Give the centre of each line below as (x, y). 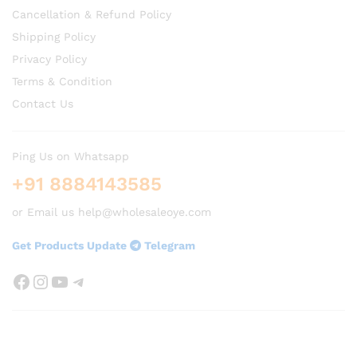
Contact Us (43, 103)
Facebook (56, 281)
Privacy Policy (49, 59)
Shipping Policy (54, 36)
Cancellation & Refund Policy (92, 14)
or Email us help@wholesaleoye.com (112, 212)
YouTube (88, 281)
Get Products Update (71, 245)
